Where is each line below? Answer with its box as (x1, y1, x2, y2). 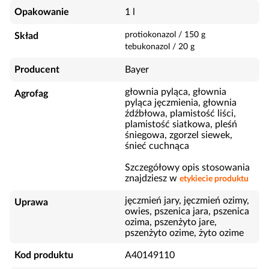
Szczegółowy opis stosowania (125, 163, 250, 172)
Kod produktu (14, 250, 73, 260)
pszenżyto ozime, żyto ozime (125, 228, 244, 238)
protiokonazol (125, 31, 176, 39)
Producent (14, 65, 59, 74)
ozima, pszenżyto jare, (125, 217, 217, 227)
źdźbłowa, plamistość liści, (125, 109, 236, 118)
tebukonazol (125, 43, 170, 51)
